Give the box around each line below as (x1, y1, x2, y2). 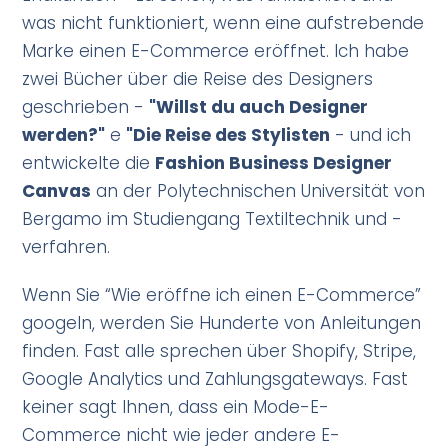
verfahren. (22, 235, 111, 260)
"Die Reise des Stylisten (126, 123, 331, 148)
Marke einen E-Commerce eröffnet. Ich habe (22, 39, 410, 64)
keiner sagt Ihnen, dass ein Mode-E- (22, 395, 330, 420)
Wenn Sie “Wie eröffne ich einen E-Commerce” (22, 283, 422, 308)
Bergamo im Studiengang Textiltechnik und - (22, 207, 403, 232)
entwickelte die (22, 151, 156, 176)
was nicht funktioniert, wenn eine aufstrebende (22, 11, 425, 36)
